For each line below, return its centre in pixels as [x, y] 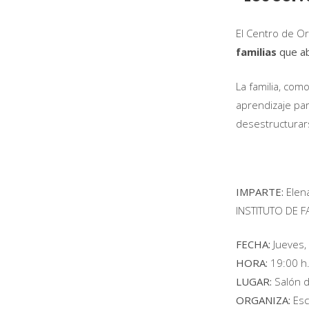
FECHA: [253, 244]
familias [256, 52]
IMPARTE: [260, 191]
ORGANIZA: [263, 300]
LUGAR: [254, 281]
